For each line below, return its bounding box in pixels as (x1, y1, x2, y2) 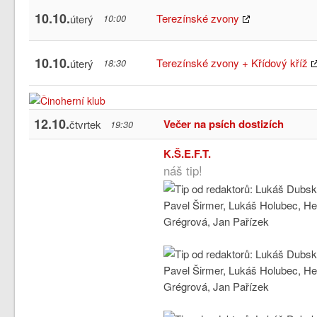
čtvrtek (69, 116, 102, 132)
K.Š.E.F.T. (163, 145, 212, 161)
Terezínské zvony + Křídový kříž (156, 54, 309, 70)
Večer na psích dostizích (163, 115, 284, 132)
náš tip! (163, 161, 203, 179)
